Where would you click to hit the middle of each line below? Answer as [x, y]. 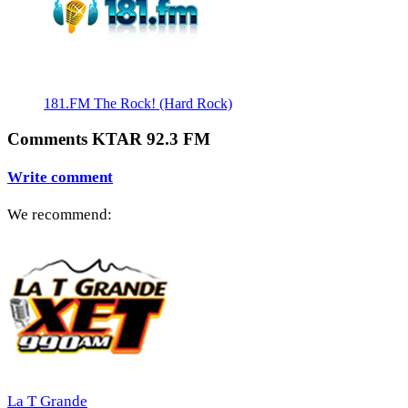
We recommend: [60, 215]
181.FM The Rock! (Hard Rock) [138, 103]
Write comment [60, 177]
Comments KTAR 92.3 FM [109, 138]
